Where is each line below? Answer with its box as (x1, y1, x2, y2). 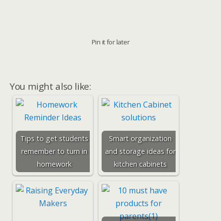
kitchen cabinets (113, 159, 167, 169)
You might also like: (10, 80, 91, 92)
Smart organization (109, 134, 172, 143)
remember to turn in (21, 147, 87, 156)
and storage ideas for (105, 147, 176, 156)
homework (37, 159, 72, 169)
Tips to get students (20, 134, 88, 143)
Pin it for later (91, 37, 130, 46)
